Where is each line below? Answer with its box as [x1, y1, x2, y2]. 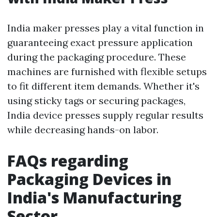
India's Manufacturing [7, 187, 182, 208]
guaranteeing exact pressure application [7, 36, 193, 49]
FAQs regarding [7, 150, 128, 171]
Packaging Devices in [7, 169, 171, 190]
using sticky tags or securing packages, [7, 94, 186, 107]
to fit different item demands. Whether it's [7, 80, 200, 93]
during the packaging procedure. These [7, 51, 186, 63]
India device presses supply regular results [7, 109, 203, 122]
